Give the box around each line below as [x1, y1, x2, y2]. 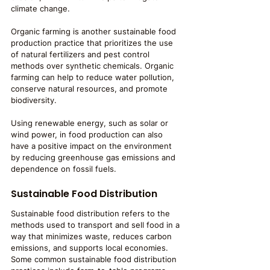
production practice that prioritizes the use [11, 38, 175, 48]
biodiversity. [11, 95, 57, 105]
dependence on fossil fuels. [11, 164, 116, 174]
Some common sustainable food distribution [11, 254, 179, 264]
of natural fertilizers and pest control [11, 49, 152, 59]
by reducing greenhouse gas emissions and [11, 152, 178, 162]
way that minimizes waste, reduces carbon [11, 231, 174, 241]
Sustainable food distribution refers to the [11, 209, 172, 218]
